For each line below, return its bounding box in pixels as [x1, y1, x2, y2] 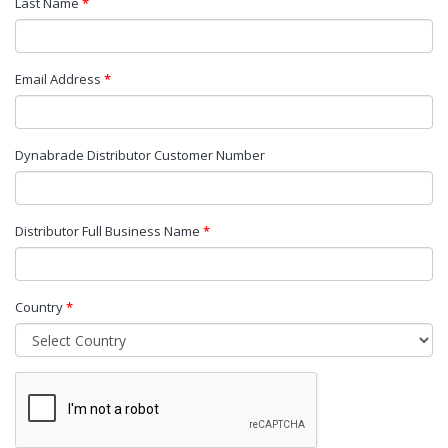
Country [15, 298, 66, 316]
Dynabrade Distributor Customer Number [15, 146, 265, 164]
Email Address [15, 70, 104, 88]
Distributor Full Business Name [15, 222, 203, 240]
